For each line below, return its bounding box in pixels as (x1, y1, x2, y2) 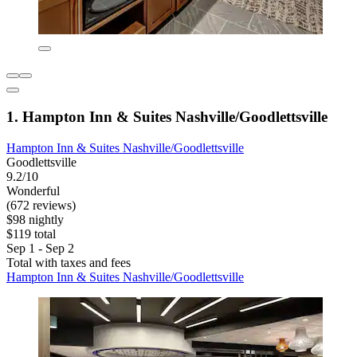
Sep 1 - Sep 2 (6, 241, 74, 255)
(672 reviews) (6, 198, 76, 212)
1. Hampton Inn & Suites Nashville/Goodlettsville (6, 108, 328, 125)
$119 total (6, 226, 56, 241)
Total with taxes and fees (6, 255, 131, 269)
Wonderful (6, 183, 60, 198)
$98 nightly (6, 212, 64, 226)
